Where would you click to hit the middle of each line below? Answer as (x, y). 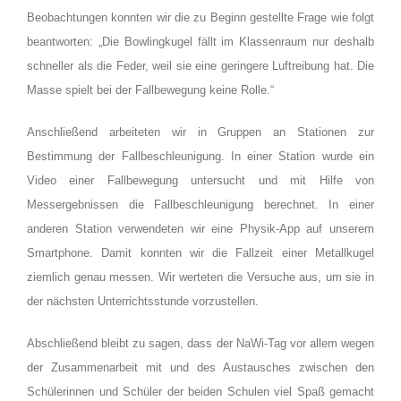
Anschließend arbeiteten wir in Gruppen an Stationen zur (200, 132)
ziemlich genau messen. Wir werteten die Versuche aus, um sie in (200, 277)
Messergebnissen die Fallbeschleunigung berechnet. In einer (200, 205)
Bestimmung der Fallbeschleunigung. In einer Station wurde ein (200, 157)
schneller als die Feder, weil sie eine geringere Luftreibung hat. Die (200, 66)
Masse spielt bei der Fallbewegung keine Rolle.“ (150, 90)
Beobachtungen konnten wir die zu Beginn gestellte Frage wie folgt (200, 18)
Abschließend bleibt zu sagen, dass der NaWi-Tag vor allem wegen (200, 344)
